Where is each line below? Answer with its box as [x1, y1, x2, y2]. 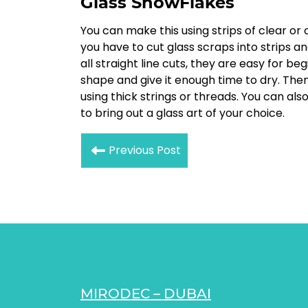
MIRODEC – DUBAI [80, 285, 211, 302]
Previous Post [109, 142, 181, 158]
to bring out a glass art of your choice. [80, 104, 285, 121]
